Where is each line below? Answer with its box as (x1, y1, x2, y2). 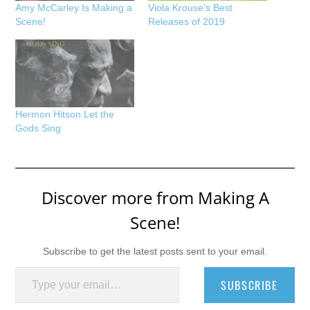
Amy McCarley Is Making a (15, 2, 133, 14)
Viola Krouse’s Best (148, 2, 232, 14)
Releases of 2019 (148, 16, 225, 28)
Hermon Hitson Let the (15, 108, 115, 120)
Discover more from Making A (41, 185, 269, 209)
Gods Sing (15, 122, 62, 134)
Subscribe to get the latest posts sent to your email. (43, 245, 267, 257)
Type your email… (15, 259, 50, 272)
